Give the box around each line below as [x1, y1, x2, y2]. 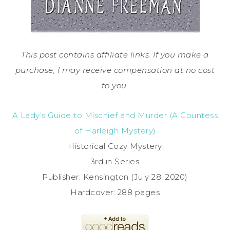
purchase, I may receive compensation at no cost [15, 65, 215, 75]
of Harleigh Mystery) [74, 125, 156, 136]
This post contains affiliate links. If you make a [21, 49, 209, 60]
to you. [101, 80, 129, 90]
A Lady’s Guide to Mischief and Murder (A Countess [12, 110, 218, 120]
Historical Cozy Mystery [68, 141, 162, 151]
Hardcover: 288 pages [70, 187, 160, 197]
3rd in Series [90, 156, 140, 166]
